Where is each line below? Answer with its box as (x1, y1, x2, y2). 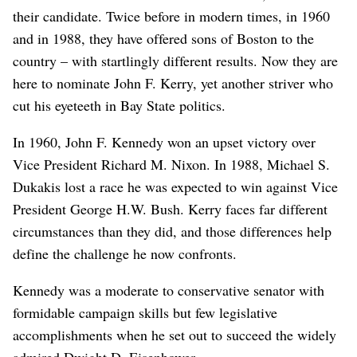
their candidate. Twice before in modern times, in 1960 (13, 6, 330, 25)
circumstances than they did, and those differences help (13, 221, 331, 241)
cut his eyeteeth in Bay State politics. (13, 95, 226, 115)
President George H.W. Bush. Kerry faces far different (13, 198, 328, 218)
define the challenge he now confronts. (13, 243, 237, 263)
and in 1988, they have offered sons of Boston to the (13, 28, 314, 48)
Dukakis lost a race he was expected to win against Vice (13, 176, 338, 196)
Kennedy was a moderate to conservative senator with (13, 280, 324, 300)
